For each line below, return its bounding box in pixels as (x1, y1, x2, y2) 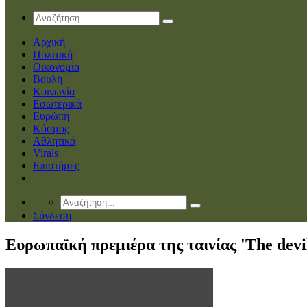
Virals (33, 147, 58, 159)
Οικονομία (33, 60, 79, 73)
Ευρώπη (33, 110, 69, 122)
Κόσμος (33, 122, 69, 134)
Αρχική (33, 36, 65, 48)
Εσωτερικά (33, 97, 82, 110)
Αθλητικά (33, 134, 75, 147)
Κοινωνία (33, 85, 75, 97)
